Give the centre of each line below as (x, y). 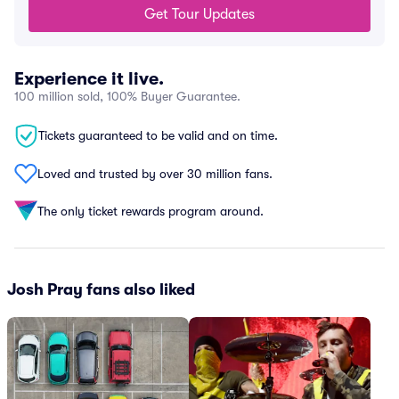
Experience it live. (89, 79)
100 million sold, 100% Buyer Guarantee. (127, 96)
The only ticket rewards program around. (151, 211)
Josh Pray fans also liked (101, 289)
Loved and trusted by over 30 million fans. (155, 173)
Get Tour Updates (199, 14)
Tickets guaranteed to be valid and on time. (158, 135)
